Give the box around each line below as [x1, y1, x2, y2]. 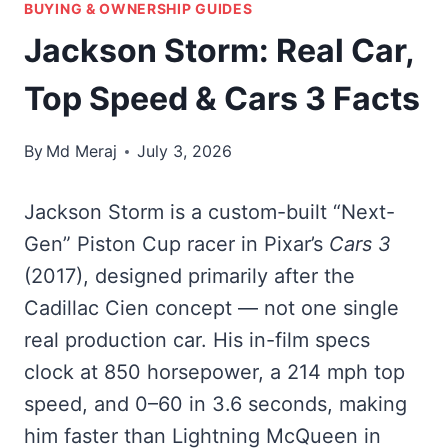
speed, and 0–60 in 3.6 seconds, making [24, 392, 407, 417]
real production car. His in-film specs [24, 328, 370, 353]
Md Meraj [46, 141, 118, 162]
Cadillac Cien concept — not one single [24, 296, 399, 321]
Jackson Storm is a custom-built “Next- [24, 200, 395, 225]
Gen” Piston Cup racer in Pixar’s [24, 232, 329, 257]
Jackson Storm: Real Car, [24, 31, 414, 71]
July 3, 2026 [137, 141, 233, 162]
